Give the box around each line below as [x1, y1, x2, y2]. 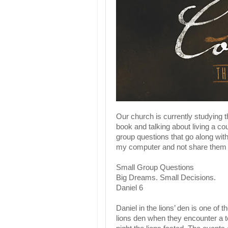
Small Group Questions [116, 163, 194, 172]
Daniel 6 [116, 183, 143, 192]
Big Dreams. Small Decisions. [116, 173, 216, 182]
